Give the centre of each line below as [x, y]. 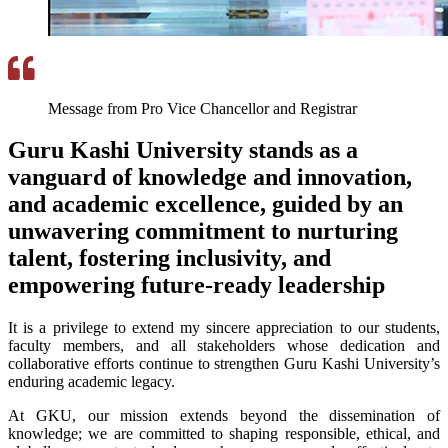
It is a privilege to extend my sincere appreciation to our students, [224, 328]
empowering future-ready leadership [196, 285]
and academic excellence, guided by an [205, 204]
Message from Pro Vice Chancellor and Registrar [202, 108]
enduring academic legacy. [91, 382]
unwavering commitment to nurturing [203, 231]
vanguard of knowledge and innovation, [210, 177]
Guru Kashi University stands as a [183, 150]
